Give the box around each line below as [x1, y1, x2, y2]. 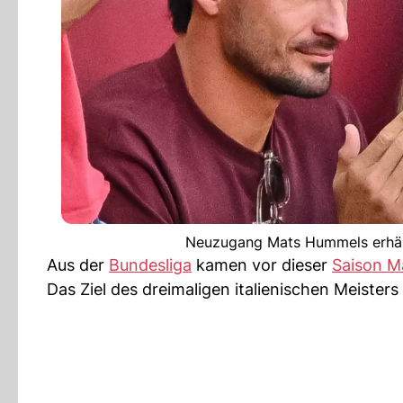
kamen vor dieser [192, 255, 332, 274]
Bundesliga [109, 255, 192, 274]
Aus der [47, 255, 109, 274]
